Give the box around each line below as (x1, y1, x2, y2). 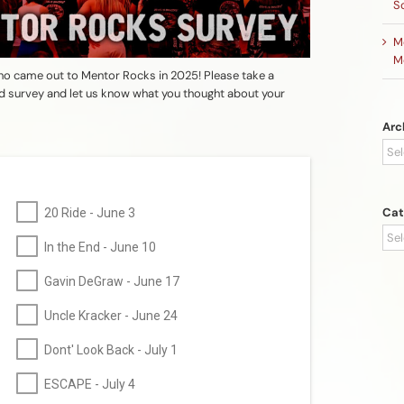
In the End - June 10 (44, 240, 156, 255)
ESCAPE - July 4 (44, 377, 135, 392)
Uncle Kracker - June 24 (44, 308, 178, 324)
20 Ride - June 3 (44, 206, 135, 221)
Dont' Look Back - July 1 (44, 343, 178, 358)
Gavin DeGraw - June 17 (44, 274, 179, 289)
